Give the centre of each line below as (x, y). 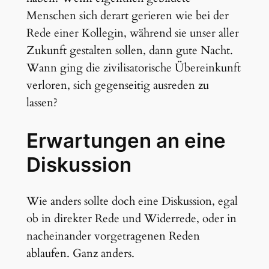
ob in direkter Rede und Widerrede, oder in (131, 219)
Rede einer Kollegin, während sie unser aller (132, 33)
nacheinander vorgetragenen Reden (113, 236)
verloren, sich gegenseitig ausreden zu (117, 85)
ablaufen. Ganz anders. (80, 254)
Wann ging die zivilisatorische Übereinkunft (133, 68)
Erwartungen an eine (126, 140)
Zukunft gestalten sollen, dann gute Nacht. (129, 50)
